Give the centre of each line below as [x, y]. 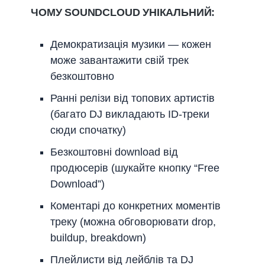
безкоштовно [82, 77]
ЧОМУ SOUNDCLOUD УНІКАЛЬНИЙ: [123, 13]
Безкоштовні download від [114, 152]
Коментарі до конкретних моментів [135, 206]
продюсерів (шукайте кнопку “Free [135, 168]
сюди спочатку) [88, 130]
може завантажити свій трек [119, 61]
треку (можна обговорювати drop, [133, 222]
